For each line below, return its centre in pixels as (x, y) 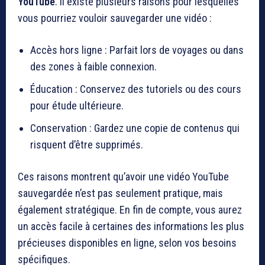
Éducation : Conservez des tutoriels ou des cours (136, 89)
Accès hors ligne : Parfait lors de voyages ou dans (137, 50)
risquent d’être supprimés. (87, 145)
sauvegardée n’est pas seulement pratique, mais (120, 193)
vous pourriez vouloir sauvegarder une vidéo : (115, 18)
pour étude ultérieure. (77, 106)
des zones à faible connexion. (93, 67)
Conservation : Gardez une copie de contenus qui (135, 128)
